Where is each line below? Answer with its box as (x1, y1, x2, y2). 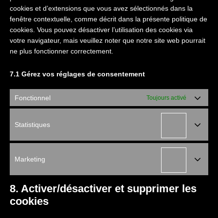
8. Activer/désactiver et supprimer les (10, 182, 197, 195)
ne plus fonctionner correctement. (10, 47, 113, 55)
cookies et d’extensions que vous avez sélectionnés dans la (10, 4, 193, 12)
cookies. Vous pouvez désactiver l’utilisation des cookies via (10, 26, 193, 34)
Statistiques (15, 121, 50, 128)
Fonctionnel (15, 93, 51, 102)
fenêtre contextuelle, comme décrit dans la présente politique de (10, 15, 207, 23)
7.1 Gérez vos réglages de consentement (10, 70, 145, 78)
